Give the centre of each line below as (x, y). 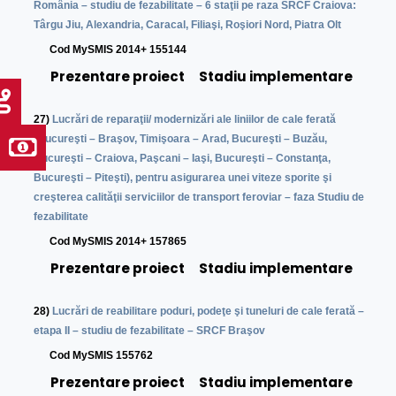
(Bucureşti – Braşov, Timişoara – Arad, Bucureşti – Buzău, (181, 139)
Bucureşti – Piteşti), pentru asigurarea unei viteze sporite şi (183, 178)
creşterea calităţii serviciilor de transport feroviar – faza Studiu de (199, 198)
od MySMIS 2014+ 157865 (122, 242)
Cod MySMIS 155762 (94, 356)
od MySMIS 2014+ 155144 (122, 50)
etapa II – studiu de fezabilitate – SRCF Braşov (150, 331)
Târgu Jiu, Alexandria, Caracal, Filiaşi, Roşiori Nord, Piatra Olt (188, 25)
